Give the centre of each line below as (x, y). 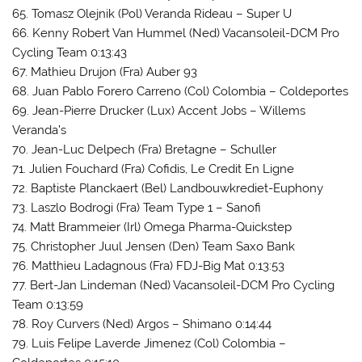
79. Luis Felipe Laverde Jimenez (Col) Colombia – (149, 343)
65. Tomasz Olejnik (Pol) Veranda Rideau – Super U (152, 13)
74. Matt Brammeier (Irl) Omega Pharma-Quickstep (152, 227)
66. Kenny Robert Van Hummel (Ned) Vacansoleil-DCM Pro (176, 33)
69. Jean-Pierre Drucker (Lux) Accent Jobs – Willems (159, 110)
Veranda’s (40, 130)
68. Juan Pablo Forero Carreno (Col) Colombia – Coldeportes (181, 91)
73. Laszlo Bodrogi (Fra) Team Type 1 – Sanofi (137, 207)
